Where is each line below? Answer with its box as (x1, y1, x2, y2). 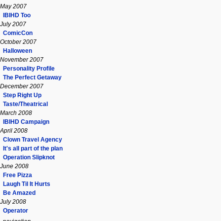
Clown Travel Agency (3, 136, 62, 143)
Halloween (3, 47, 32, 54)
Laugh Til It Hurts (3, 180, 50, 187)
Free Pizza (3, 171, 32, 179)
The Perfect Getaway (3, 74, 62, 81)
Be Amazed (3, 189, 36, 196)
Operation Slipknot (3, 153, 55, 161)
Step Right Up (3, 91, 41, 99)
